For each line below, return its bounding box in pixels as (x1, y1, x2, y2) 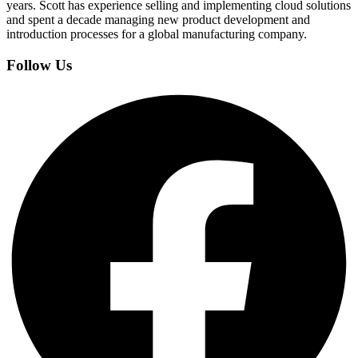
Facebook (6, 88, 55, 102)
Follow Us (6, 57, 72, 74)
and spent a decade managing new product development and (6, 13, 310, 27)
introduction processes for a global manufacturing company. (6, 27, 307, 42)
